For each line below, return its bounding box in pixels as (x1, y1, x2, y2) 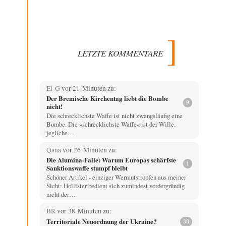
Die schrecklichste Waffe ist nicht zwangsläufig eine (46, 111, 183, 121)
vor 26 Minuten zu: (62, 145, 117, 154)
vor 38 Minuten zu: (56, 206, 111, 215)
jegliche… (46, 128, 74, 138)
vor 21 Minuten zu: (61, 84, 116, 93)
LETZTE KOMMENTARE (78, 47, 163, 59)
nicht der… (46, 189, 76, 199)
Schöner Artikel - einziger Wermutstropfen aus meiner (46, 172, 186, 182)
